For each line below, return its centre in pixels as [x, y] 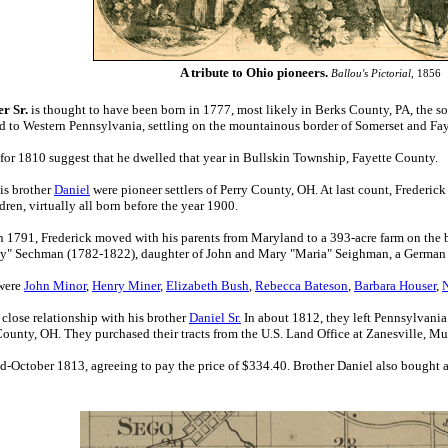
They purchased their [122, 333]
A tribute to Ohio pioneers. [255, 72]
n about [268, 317]
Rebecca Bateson [301, 285]
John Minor [55, 285]
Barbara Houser [395, 285]
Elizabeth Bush [207, 285]
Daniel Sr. [215, 317]
